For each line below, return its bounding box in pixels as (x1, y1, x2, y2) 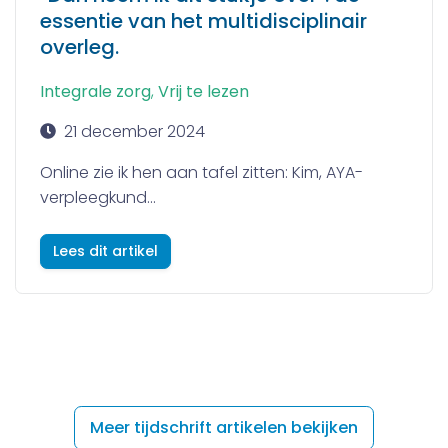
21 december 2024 (64, 120, 205, 144)
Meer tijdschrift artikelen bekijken (90, 415, 358, 439)
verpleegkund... (40, 186, 156, 210)
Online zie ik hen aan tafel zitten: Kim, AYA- (40, 161, 363, 185)
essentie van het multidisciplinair (40, 7, 367, 36)
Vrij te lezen (158, 80, 249, 104)
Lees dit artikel (53, 241, 158, 262)
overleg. (40, 33, 119, 62)
